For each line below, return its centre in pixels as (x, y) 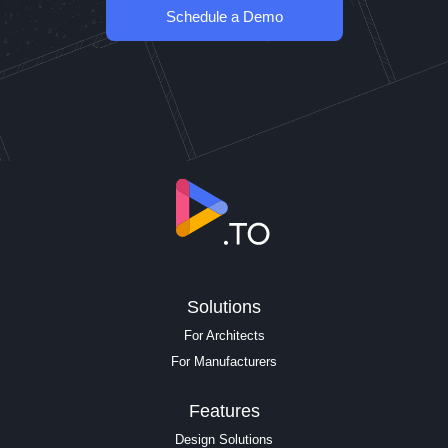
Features (224, 411)
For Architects (224, 335)
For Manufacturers (224, 361)
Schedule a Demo (224, 16)
